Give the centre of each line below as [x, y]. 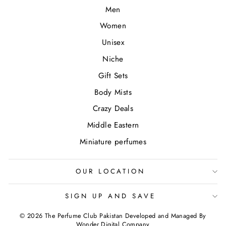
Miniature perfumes [113, 142]
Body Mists [113, 92]
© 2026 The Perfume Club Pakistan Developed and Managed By [113, 216]
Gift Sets [113, 75]
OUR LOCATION [110, 171]
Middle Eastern [113, 125]
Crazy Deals [113, 109]
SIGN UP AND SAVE [110, 196]
